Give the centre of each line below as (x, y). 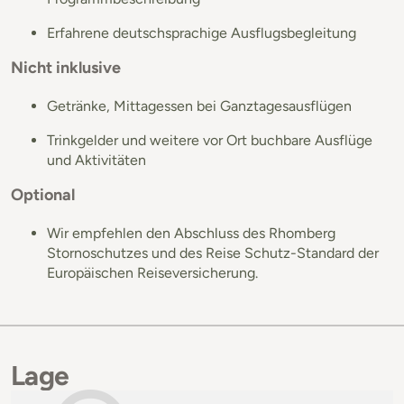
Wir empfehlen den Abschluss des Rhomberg (191, 233)
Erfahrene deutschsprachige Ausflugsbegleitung (202, 32)
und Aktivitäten (96, 160)
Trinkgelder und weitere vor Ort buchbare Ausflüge (210, 140)
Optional (43, 194)
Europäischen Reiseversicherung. (152, 272)
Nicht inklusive (66, 67)
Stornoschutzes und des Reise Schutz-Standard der (213, 252)
